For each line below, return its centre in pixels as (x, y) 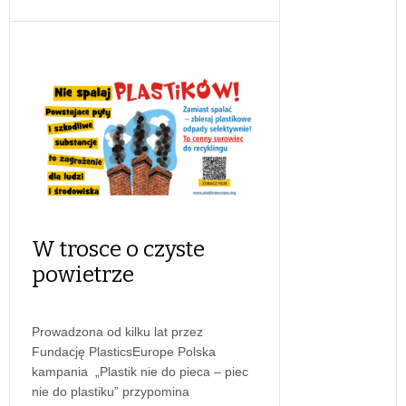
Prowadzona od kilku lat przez (117, 331)
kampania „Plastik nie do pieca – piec (140, 371)
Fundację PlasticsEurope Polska (124, 351)
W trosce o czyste (118, 249)
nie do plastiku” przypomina (111, 391)
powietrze (83, 274)
